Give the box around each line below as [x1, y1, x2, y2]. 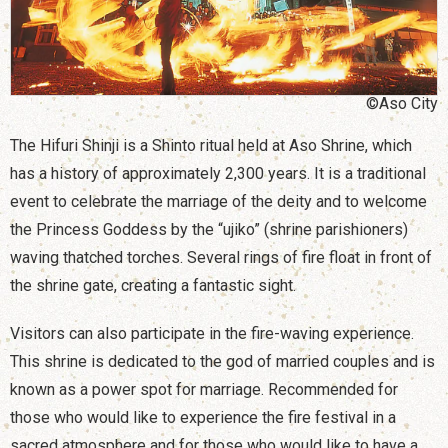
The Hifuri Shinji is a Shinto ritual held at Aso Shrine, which [10, 135, 412, 155]
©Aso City [366, 93, 438, 113]
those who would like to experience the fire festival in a [10, 407, 396, 427]
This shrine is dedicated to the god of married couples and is [10, 351, 435, 371]
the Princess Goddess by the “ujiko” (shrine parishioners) [10, 219, 408, 239]
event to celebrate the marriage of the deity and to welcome [10, 191, 427, 211]
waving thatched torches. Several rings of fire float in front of [10, 247, 432, 267]
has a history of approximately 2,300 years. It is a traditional [10, 163, 426, 183]
